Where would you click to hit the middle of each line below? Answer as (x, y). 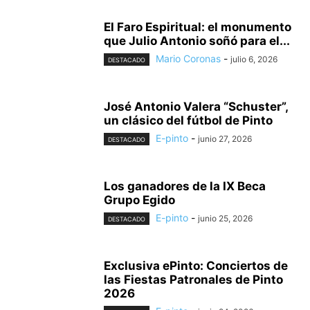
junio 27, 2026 (225, 139)
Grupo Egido (139, 200)
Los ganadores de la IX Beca (185, 186)
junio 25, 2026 (225, 218)
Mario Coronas (188, 58)
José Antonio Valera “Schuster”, (196, 107)
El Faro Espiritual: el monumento (198, 27)
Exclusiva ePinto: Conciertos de (196, 266)
